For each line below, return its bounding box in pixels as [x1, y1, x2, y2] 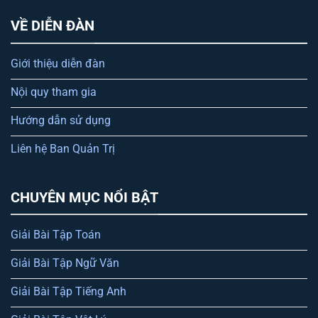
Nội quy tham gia [11, 84, 97, 99]
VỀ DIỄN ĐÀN [11, 17, 94, 35]
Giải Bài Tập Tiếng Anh [11, 285, 126, 299]
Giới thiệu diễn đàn [11, 56, 105, 70]
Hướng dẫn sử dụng [11, 113, 111, 127]
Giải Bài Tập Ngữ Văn [11, 256, 119, 270]
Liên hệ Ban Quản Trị [11, 141, 115, 155]
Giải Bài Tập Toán [11, 228, 101, 242]
